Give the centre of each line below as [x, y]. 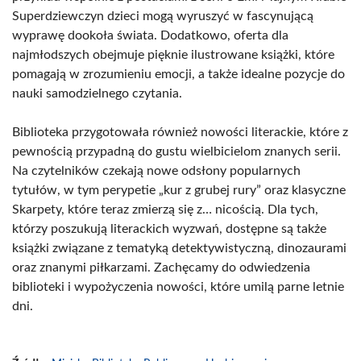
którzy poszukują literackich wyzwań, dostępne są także [169, 229]
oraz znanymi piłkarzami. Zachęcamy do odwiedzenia [161, 268]
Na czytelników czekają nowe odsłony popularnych [156, 171]
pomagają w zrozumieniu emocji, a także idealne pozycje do [178, 74]
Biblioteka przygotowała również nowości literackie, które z [180, 132]
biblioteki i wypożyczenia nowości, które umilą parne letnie [178, 287]
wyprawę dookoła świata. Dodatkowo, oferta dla [150, 35]
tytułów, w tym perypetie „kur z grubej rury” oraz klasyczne [179, 190]
